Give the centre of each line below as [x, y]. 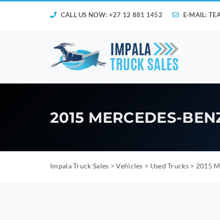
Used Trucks [169, 166]
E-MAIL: [195, 15]
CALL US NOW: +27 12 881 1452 [111, 15]
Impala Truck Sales [80, 166]
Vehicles [129, 166]
